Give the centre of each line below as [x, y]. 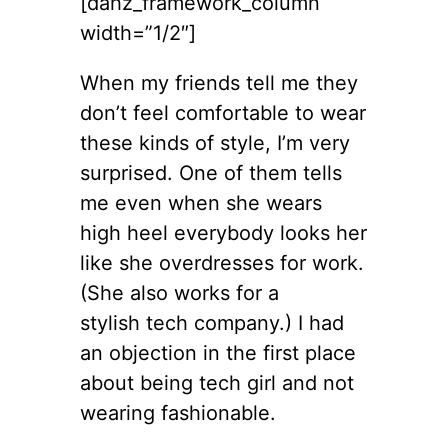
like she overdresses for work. [222, 262]
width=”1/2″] [138, 32]
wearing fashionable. [178, 412]
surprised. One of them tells [211, 172]
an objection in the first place [218, 352]
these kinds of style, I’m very [215, 142]
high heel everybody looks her [223, 232]
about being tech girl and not [217, 382]
